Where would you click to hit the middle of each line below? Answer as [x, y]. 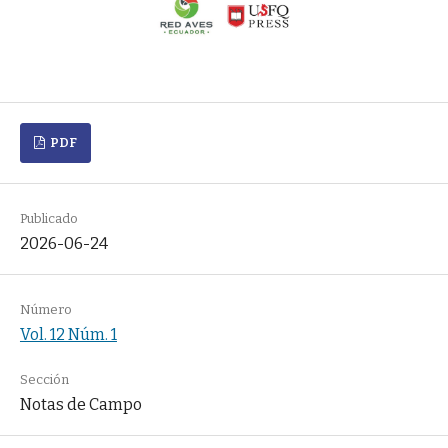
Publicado [48, 218]
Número [45, 309]
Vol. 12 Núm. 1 [68, 334]
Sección [44, 379]
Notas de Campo [80, 404]
